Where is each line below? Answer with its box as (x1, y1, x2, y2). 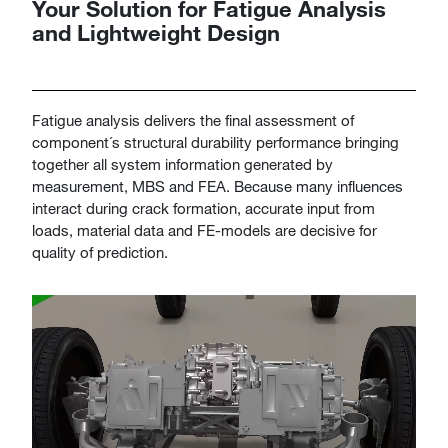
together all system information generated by (32, 155, 333, 173)
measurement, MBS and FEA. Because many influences (32, 177, 403, 195)
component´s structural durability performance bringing (32, 133, 399, 151)
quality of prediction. (32, 243, 168, 261)
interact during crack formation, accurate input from (32, 199, 375, 217)
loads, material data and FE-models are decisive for (32, 221, 377, 239)
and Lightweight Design (32, 19, 280, 46)
